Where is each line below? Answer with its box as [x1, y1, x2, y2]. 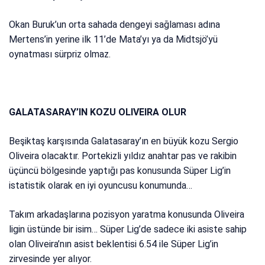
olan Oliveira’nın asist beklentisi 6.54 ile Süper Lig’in [9, 238, 219, 250]
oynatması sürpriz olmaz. [9, 49, 111, 60]
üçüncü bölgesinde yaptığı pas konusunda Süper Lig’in [9, 165, 231, 177]
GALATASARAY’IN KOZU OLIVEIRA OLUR [9, 106, 187, 118]
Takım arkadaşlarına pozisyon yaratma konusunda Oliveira [9, 209, 245, 221]
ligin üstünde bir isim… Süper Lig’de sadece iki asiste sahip [9, 224, 247, 235]
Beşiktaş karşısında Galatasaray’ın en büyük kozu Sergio [9, 135, 239, 147]
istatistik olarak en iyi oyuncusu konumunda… [9, 180, 193, 192]
